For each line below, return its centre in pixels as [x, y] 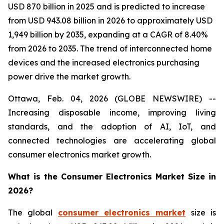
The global [33, 212]
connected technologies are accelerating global [112, 140]
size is [201, 212]
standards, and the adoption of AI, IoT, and [112, 126]
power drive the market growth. [69, 76]
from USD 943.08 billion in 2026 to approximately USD [110, 20]
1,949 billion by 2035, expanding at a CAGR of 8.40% [108, 34]
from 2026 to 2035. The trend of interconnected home [110, 48]
